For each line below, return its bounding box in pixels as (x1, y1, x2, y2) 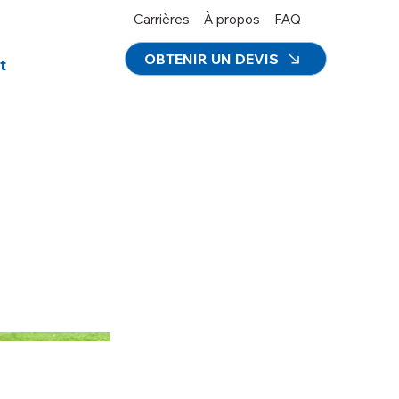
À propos (204, 10, 261, 28)
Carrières (134, 10, 191, 28)
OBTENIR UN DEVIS (144, 50, 280, 69)
